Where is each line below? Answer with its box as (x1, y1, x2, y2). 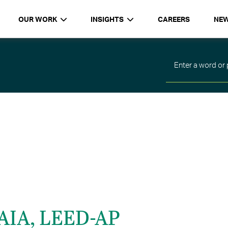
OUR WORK (18, 15, 57, 23)
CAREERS (157, 15, 190, 23)
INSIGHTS (91, 15, 124, 23)
